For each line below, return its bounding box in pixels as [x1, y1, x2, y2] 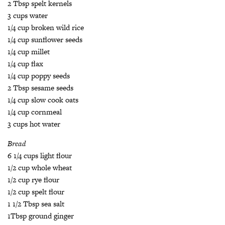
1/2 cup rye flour [8, 174, 59, 185]
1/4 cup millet [8, 46, 50, 57]
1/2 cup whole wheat [8, 162, 72, 173]
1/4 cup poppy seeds [8, 70, 70, 81]
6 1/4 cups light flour [8, 150, 72, 161]
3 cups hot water [8, 119, 60, 130]
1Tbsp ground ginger [8, 210, 74, 221]
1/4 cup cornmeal [8, 106, 62, 118]
